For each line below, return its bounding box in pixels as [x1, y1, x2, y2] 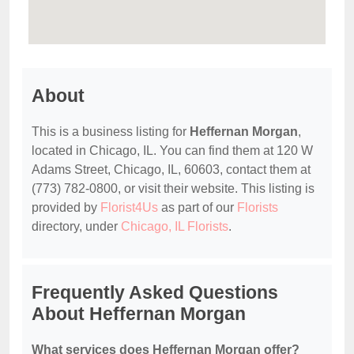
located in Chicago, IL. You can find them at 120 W [32, 144, 313, 158]
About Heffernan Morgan [32, 303, 246, 325]
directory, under [32, 220, 121, 234]
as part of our [158, 201, 237, 215]
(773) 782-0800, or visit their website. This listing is [32, 182, 314, 196]
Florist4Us [100, 201, 158, 215]
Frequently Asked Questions [32, 282, 278, 303]
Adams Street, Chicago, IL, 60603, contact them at [32, 163, 311, 177]
